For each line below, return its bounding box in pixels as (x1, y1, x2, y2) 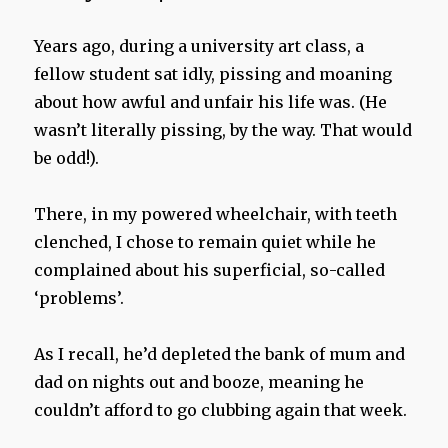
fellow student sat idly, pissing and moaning (34, 64, 393, 85)
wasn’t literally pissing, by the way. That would (34, 120, 413, 141)
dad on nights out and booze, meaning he (34, 372, 365, 393)
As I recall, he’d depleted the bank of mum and (34, 344, 406, 365)
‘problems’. (34, 288, 125, 309)
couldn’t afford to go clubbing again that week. (34, 400, 408, 421)
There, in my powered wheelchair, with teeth (34, 204, 398, 225)
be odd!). (34, 148, 100, 169)
